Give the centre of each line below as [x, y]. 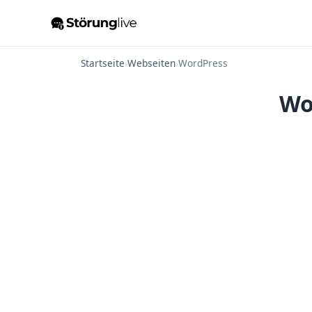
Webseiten [151, 63]
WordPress [203, 63]
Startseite [103, 63]
